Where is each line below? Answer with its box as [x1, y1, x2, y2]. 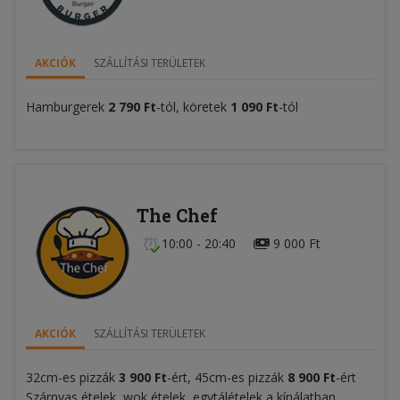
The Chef [136, 204, 218, 228]
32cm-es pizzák [26, 369, 119, 387]
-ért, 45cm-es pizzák [167, 369, 287, 387]
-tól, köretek [156, 98, 230, 116]
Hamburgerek [26, 98, 108, 116]
